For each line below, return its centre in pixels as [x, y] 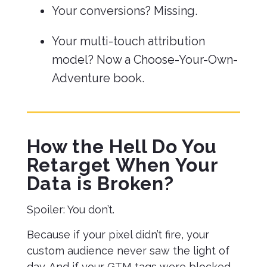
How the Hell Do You [122, 146]
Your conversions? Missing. [124, 11]
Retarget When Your [122, 165]
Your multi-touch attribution [128, 41]
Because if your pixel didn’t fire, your [118, 235]
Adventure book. [98, 78]
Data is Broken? [100, 183]
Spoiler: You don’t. [70, 209]
